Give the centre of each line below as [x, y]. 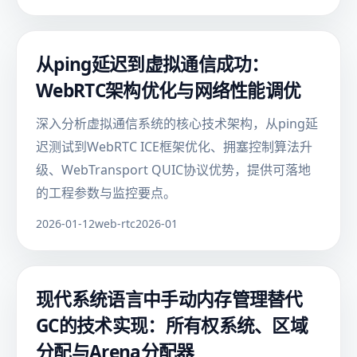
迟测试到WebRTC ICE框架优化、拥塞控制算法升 [174, 147]
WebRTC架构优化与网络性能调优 [169, 90]
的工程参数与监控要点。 [106, 193]
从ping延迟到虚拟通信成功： [153, 64]
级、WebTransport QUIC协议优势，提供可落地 [173, 170]
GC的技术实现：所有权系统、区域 [172, 326]
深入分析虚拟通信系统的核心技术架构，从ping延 [177, 124]
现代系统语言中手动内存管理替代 [169, 299]
